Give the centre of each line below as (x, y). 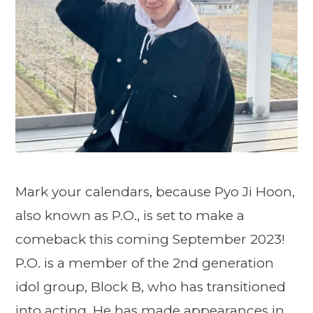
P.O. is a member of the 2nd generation (145, 263)
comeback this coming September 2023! (150, 240)
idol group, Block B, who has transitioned (151, 287)
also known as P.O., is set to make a (130, 216)
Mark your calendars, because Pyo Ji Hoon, (155, 192)
